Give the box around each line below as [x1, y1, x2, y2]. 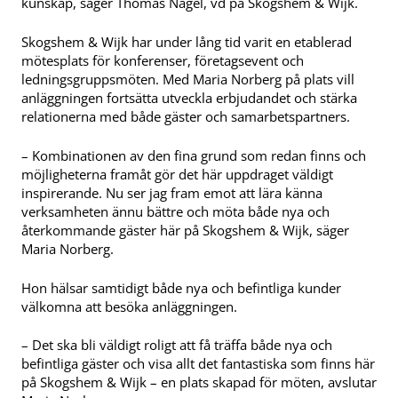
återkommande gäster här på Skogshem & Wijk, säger [21, 220, 349, 239]
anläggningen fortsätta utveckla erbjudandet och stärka [21, 89, 357, 107]
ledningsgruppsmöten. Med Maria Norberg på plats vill [21, 70, 354, 89]
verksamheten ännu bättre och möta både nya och [21, 202, 330, 220]
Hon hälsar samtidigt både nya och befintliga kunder [21, 278, 341, 297]
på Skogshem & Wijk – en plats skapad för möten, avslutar [21, 373, 377, 392]
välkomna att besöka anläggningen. [21, 297, 237, 315]
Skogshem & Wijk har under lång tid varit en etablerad [21, 33, 352, 52]
